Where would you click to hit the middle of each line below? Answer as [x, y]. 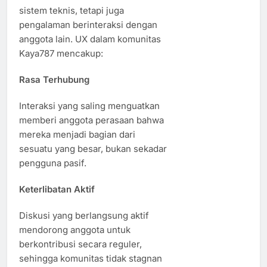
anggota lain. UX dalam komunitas [90, 39]
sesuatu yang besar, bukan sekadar [93, 149]
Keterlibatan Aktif [57, 190]
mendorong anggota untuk [75, 229]
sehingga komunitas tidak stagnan [91, 258]
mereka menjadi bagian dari [77, 135]
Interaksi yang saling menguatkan [89, 106]
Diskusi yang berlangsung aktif [84, 215]
